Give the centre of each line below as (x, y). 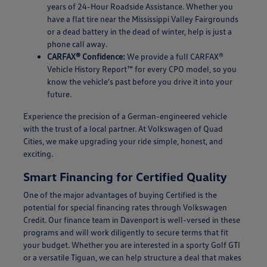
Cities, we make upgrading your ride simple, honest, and (123, 141)
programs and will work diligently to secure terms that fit (125, 232)
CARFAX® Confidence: (86, 56)
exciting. (38, 153)
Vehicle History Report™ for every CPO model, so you (142, 69)
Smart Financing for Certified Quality (125, 176)
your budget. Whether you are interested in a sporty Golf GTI (131, 244)
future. (59, 94)
